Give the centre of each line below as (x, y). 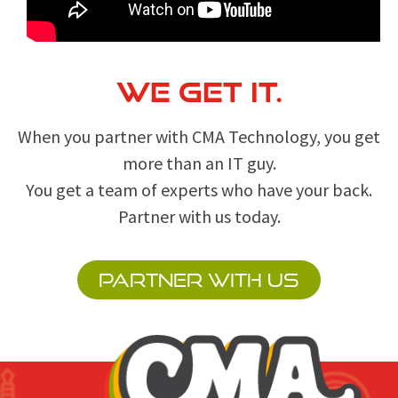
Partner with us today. (199, 217)
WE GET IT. (199, 92)
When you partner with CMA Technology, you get (199, 137)
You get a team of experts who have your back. (199, 190)
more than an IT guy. (199, 163)
